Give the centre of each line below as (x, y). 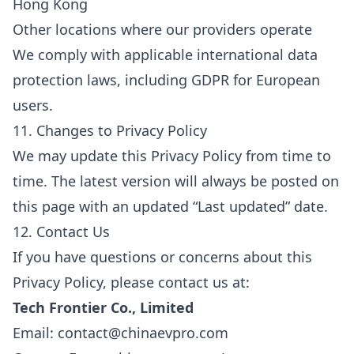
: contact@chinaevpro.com (139, 333)
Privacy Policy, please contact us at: (131, 282)
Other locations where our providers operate (162, 29)
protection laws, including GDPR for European (166, 80)
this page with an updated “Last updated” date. (170, 206)
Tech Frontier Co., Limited (103, 307)
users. (33, 105)
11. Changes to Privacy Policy (110, 130)
